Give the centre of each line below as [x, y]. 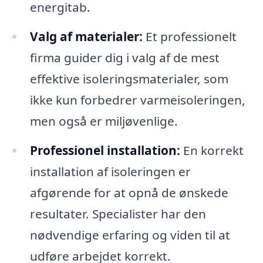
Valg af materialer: [86, 36]
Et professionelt [189, 36]
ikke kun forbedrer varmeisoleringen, [137, 100]
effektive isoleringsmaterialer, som [129, 78]
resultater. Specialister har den [118, 213]
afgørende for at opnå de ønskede [129, 192]
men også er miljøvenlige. [104, 121]
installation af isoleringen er [110, 171]
